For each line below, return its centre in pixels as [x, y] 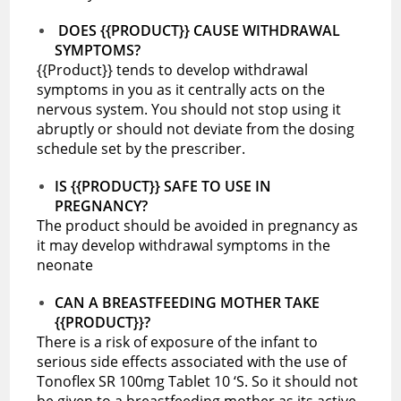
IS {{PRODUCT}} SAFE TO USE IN [163, 186]
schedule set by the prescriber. [143, 148]
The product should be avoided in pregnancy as [198, 225]
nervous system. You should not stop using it [189, 109]
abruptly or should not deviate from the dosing [196, 128]
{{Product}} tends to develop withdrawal [173, 69]
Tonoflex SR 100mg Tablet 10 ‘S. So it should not [198, 381]
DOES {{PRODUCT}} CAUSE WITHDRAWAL [200, 30]
